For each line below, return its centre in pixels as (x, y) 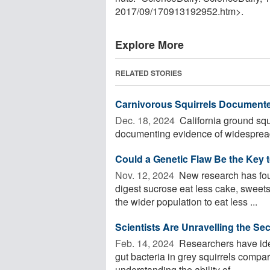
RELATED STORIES (149, 73)
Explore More (149, 44)
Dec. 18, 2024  (146, 120)
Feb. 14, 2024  (146, 243)
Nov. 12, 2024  (146, 175)
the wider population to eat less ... (186, 201)
